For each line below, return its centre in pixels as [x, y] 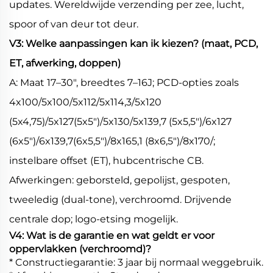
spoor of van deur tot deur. [74, 24]
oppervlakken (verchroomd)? [80, 249]
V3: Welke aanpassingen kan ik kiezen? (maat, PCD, [133, 44]
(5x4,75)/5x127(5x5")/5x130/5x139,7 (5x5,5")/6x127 [120, 122]
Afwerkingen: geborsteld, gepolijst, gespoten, [119, 180]
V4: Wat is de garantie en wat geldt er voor [112, 236]
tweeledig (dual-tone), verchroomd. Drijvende [120, 200]
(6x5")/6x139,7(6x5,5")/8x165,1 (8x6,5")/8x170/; [112, 141]
